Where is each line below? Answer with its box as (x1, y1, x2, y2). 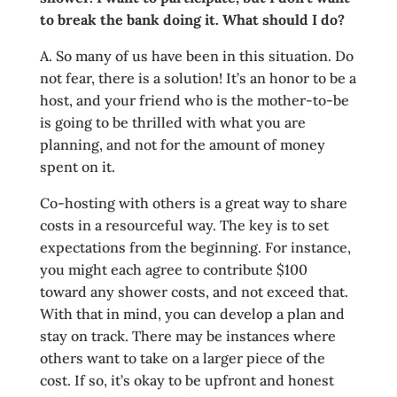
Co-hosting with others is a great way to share (39, 194, 347, 212)
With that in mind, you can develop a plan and (39, 305, 345, 323)
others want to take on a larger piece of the (39, 349, 325, 367)
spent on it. (39, 158, 115, 175)
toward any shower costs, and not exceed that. (39, 283, 348, 300)
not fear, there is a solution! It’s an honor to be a (39, 69, 356, 87)
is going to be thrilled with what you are (39, 113, 306, 131)
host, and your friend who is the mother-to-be (39, 91, 349, 109)
